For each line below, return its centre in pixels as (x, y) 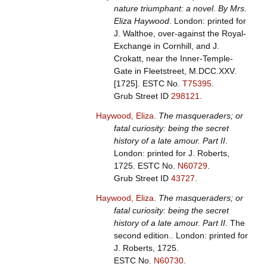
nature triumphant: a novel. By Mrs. (180, 9)
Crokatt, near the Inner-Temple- (173, 59)
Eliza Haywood (141, 21)
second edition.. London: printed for (181, 236)
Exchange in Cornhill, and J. (166, 46)
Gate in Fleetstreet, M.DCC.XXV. (175, 71)
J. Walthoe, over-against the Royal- (180, 34)
